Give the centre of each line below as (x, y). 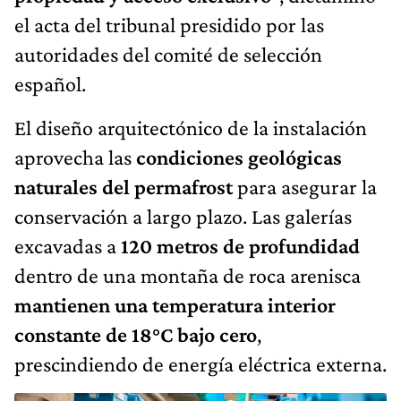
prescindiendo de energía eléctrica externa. (200, 363)
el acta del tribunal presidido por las (169, 24)
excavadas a (68, 245)
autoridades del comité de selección (168, 54)
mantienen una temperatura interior (175, 304)
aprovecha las (75, 157)
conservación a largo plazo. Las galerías (183, 216)
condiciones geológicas (239, 157)
